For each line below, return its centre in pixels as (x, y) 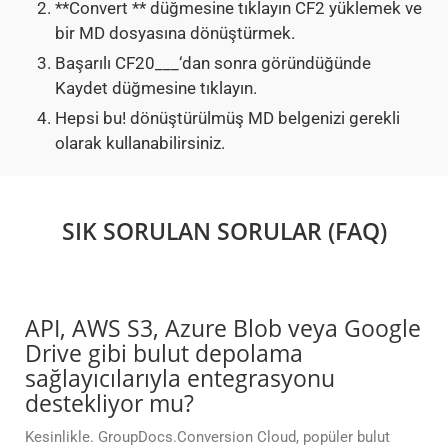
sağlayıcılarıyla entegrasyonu (180, 378)
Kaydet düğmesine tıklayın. (156, 88)
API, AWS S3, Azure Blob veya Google (223, 328)
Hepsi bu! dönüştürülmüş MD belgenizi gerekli (227, 118)
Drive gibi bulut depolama (164, 353)
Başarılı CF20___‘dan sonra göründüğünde (213, 63)
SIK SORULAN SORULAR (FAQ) (224, 231)
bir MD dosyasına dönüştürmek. (175, 33)
